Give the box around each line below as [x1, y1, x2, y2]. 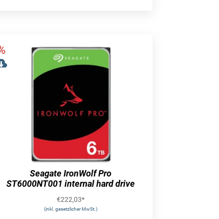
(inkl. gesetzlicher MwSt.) [44, 206, 98, 212]
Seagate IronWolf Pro [30, 168, 112, 178]
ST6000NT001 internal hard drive [6, 178, 135, 189]
